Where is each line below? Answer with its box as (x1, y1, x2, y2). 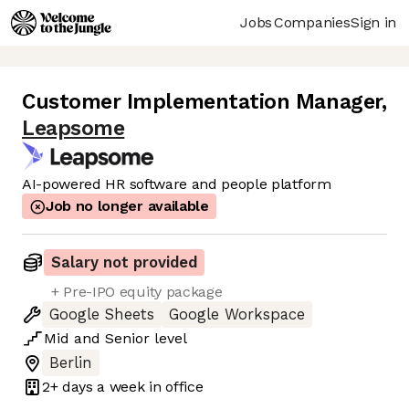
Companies (274, 13, 351, 31)
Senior (105, 330, 150, 348)
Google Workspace (169, 306, 305, 324)
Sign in (351, 13, 396, 31)
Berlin (49, 354, 92, 372)
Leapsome (22, 116, 125, 142)
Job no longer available (46, 197, 209, 215)
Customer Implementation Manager (22, 89, 382, 115)
